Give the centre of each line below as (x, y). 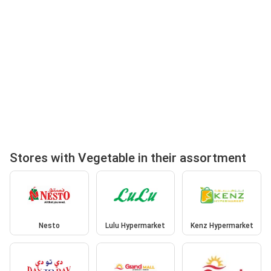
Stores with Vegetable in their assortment (128, 158)
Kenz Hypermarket (222, 226)
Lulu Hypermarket (135, 226)
